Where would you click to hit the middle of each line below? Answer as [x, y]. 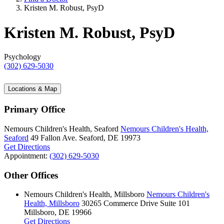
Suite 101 [175, 203]
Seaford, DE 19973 [110, 137]
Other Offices [31, 175]
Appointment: [27, 155]
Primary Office [34, 109]
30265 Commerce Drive [120, 203]
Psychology [22, 57]
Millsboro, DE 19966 [58, 212]
